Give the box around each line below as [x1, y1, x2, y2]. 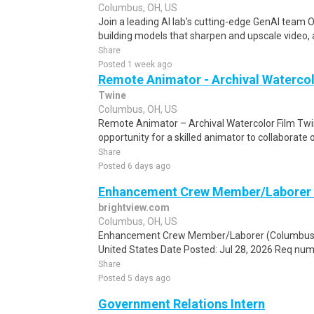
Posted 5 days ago [98, 273, 170, 283]
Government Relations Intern [98, 296, 265, 311]
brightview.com [98, 202, 170, 213]
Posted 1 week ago [98, 60, 172, 69]
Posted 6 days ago [98, 161, 170, 171]
